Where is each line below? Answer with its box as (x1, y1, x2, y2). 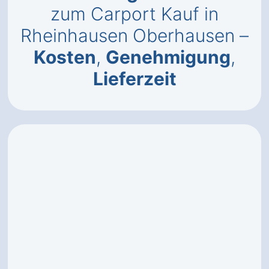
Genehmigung (106, 46, 231, 68)
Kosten (34, 46, 96, 68)
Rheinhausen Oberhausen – (20, 25, 249, 46)
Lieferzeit (92, 68, 177, 89)
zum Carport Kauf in (50, 3, 219, 25)
